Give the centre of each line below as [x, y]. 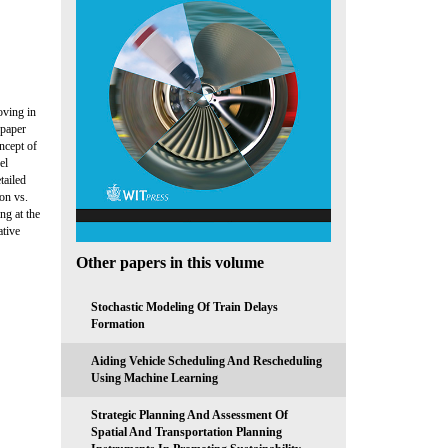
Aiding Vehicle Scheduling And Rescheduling [206, 360]
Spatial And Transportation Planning [186, 431]
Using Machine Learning [154, 377]
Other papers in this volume [170, 262]
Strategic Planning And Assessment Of [189, 414]
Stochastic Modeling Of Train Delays [184, 306]
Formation [118, 323]
